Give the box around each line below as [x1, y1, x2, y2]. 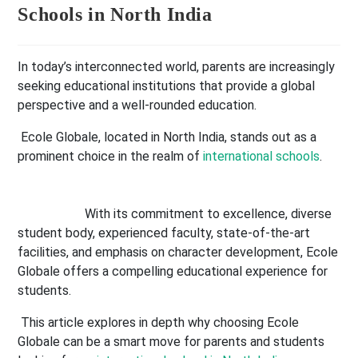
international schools [203, 149, 320, 165]
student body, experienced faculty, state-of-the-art [18, 225, 311, 241]
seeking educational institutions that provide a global [18, 78, 316, 94]
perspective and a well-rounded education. [18, 97, 257, 113]
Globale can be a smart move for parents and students [18, 334, 325, 350]
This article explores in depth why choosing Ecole [18, 315, 300, 331]
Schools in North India [18, 4, 213, 26]
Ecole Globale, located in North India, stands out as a [18, 129, 317, 145]
